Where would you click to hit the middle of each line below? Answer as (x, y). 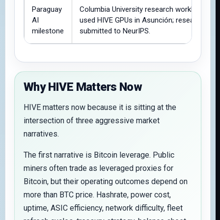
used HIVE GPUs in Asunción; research (142, 20)
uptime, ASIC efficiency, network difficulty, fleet (103, 208)
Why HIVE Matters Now (83, 87)
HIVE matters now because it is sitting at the (100, 107)
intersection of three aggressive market (92, 121)
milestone (48, 31)
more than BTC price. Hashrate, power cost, (97, 195)
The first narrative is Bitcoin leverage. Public (99, 155)
